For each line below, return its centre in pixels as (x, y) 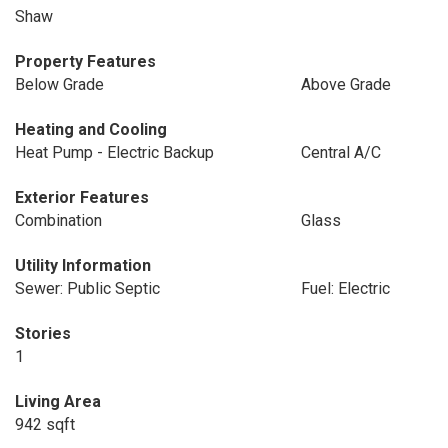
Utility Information (83, 265)
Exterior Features (82, 197)
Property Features (85, 61)
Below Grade (59, 84)
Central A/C (340, 152)
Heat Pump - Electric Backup (114, 152)
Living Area (58, 401)
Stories (43, 333)
